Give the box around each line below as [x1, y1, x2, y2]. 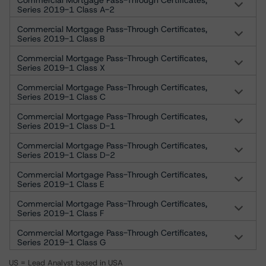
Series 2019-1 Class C [17, 91, 106, 102]
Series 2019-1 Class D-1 [17, 121, 115, 131]
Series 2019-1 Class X [17, 62, 105, 73]
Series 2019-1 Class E [17, 179, 104, 189]
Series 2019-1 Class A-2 [17, 4, 115, 15]
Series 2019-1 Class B [17, 33, 104, 44]
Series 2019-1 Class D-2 [17, 150, 115, 160]
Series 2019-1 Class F [17, 208, 104, 218]
